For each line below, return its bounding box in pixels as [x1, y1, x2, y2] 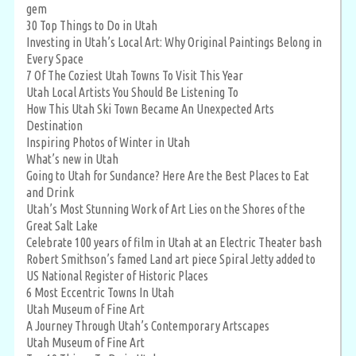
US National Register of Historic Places [26, 268, 208, 283]
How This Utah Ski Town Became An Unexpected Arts [26, 101, 274, 116]
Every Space [26, 51, 83, 66]
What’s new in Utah [26, 151, 118, 166]
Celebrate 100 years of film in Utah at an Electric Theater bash [26, 234, 322, 250]
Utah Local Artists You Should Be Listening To [26, 84, 238, 99]
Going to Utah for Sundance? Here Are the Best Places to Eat [26, 168, 309, 183]
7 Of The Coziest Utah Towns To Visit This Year [26, 68, 243, 83]
